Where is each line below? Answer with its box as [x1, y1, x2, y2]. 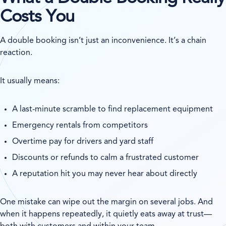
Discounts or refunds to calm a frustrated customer [12, 153, 199, 162]
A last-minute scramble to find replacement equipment [12, 105, 213, 114]
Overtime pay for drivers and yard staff [12, 137, 154, 146]
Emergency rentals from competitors [12, 121, 148, 130]
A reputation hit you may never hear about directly [12, 169, 198, 178]
